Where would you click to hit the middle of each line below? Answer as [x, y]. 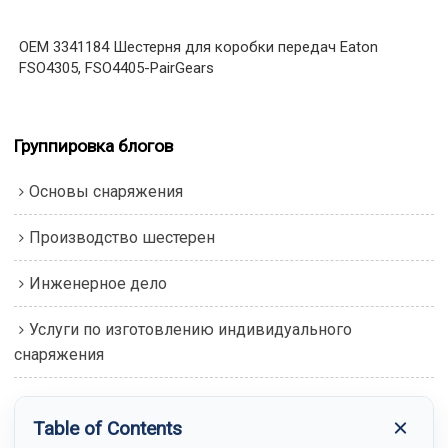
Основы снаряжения [106, 192]
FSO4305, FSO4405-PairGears [117, 67]
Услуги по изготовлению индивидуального [191, 330]
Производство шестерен [122, 238]
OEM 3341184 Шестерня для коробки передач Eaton [199, 46]
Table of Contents [108, 428]
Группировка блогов [94, 145]
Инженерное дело [98, 284]
